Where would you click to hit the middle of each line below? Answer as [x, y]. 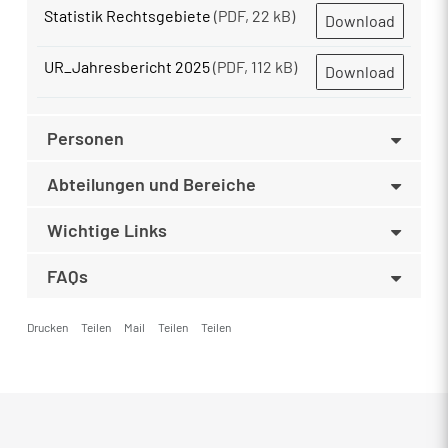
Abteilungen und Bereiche [151, 184]
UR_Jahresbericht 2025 [127, 66]
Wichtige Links [107, 230]
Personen [85, 138]
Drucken [48, 327]
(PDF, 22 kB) [254, 15]
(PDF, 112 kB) [255, 66]
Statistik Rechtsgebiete [127, 15]
